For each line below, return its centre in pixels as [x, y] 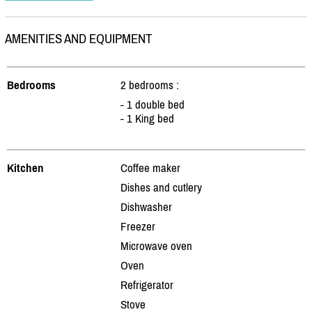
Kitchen [25, 167]
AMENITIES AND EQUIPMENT [79, 38]
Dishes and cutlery [161, 187]
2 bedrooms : [150, 85]
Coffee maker [150, 167]
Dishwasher [146, 206]
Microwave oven [156, 245]
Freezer [138, 226]
